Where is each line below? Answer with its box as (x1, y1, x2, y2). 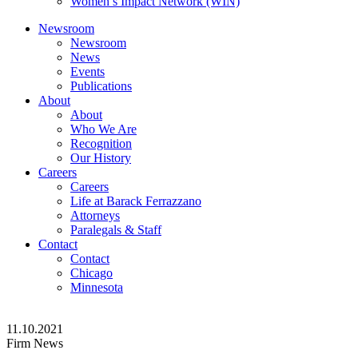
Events (70, 65, 105, 78)
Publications (70, 79, 132, 93)
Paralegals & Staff (70, 223, 161, 237)
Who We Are (70, 122, 137, 136)
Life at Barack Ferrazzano (70, 194, 201, 208)
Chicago (70, 266, 113, 280)
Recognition (70, 137, 132, 150)
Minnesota (70, 280, 123, 294)
